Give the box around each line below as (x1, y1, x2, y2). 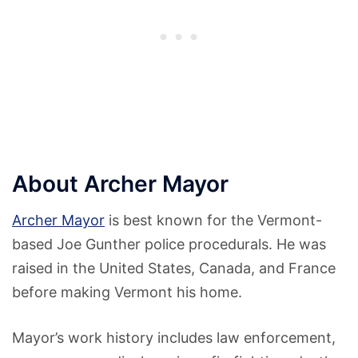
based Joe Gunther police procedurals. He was (12, 236, 326, 253)
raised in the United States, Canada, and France (12, 260, 336, 277)
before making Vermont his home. (12, 284, 242, 301)
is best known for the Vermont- (105, 212, 322, 229)
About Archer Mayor (12, 170, 229, 198)
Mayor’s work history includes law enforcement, (12, 329, 336, 347)
